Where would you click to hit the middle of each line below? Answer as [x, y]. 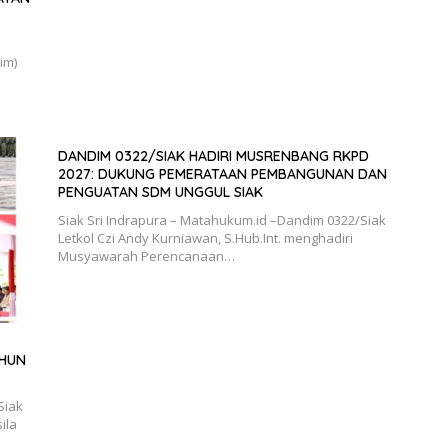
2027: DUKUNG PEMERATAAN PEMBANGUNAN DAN [222, 174]
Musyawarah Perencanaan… [146, 256]
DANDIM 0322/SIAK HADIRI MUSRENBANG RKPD [213, 156]
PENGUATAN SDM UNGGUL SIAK [160, 192]
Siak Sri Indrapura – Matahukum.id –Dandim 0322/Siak [221, 220]
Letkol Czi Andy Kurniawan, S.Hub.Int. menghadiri [205, 238]
